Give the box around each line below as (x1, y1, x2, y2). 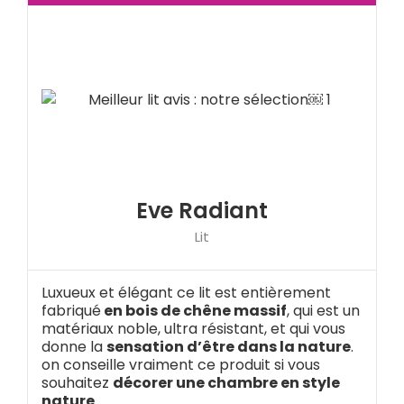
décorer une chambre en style (113, 372, 340, 394)
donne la (41, 336, 106, 358)
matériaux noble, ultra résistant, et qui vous (41, 318, 345, 340)
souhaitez (41, 372, 113, 394)
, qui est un (287, 300, 360, 322)
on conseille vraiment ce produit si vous (41, 354, 320, 376)
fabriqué (41, 300, 101, 322)
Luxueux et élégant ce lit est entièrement (41, 282, 331, 304)
